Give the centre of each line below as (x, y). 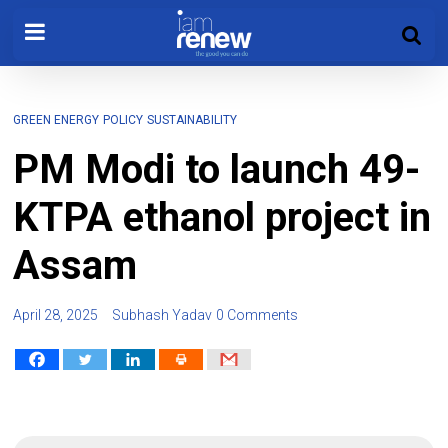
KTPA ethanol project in (222, 217)
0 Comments (257, 315)
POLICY (123, 120)
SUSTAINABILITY (192, 120)
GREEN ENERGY (56, 120)
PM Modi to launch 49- (217, 169)
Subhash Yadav (162, 315)
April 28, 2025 (56, 315)
